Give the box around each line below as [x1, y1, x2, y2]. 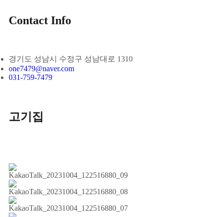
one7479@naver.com [9, 64, 74, 73]
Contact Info [9, 14, 71, 27]
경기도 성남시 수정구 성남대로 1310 [9, 55, 133, 63]
